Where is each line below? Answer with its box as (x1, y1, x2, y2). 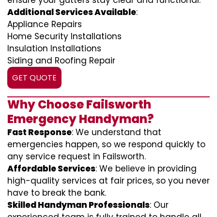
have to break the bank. (7, 187, 106, 199)
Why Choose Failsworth (7, 96, 151, 112)
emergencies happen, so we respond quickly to (7, 139, 205, 150)
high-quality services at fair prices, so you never (7, 175, 210, 186)
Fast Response (7, 126, 72, 138)
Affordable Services (7, 163, 95, 174)
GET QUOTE (12, 72, 57, 83)
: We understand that (72, 126, 161, 138)
